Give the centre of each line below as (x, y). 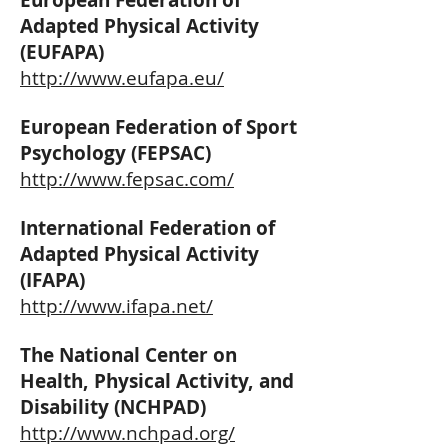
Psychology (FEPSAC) (115, 153)
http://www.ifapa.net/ (116, 306)
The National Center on (128, 355)
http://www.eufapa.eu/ (122, 78)
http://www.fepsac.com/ (127, 179)
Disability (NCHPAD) (113, 407)
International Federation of (147, 228)
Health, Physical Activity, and (157, 381)
